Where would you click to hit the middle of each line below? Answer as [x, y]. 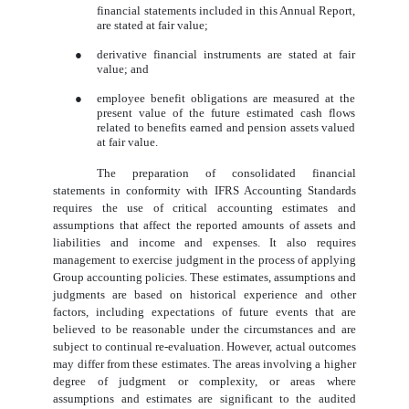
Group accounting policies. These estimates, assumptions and [204, 278]
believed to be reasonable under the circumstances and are [204, 330]
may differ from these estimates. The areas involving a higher [204, 364]
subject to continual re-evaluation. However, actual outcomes [204, 347]
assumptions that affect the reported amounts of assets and [204, 225]
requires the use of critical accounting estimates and [204, 208]
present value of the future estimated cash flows [226, 113]
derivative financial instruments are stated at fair [226, 55]
